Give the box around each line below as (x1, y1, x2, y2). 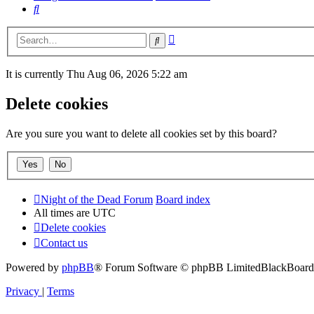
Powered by (6, 261, 62, 273)
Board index (156, 193, 210, 205)
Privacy (6, 285, 39, 297)
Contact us (41, 236, 88, 249)
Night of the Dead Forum (41, 193, 153, 205)
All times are (34, 206, 93, 219)
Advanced (175, 31, 220, 43)
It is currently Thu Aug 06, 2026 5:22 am (6, 68, 187, 81)
